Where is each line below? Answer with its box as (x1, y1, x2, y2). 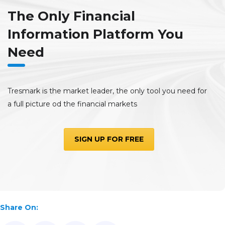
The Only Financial (8, 8, 135, 24)
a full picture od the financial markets (8, 99, 137, 108)
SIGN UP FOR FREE (74, 134, 144, 144)
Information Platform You (8, 26, 183, 42)
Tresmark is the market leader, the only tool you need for (8, 86, 207, 95)
